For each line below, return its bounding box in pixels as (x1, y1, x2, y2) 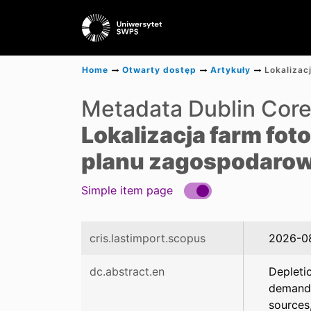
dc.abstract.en (90, 264, 165, 278)
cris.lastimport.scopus (90, 231, 205, 245)
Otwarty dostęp (122, 65, 196, 75)
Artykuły (210, 65, 251, 75)
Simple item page (81, 183, 173, 197)
